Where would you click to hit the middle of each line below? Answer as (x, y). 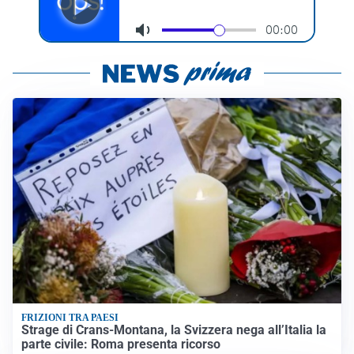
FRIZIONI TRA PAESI (70, 318)
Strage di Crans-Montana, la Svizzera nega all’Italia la (174, 330)
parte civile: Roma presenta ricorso (121, 344)
